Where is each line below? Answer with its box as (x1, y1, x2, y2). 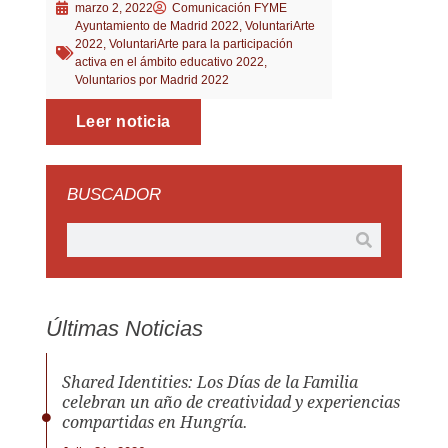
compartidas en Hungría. (61, 412, 248, 432)
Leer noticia (75, 113, 171, 131)
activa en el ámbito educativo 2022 (74, 55, 264, 70)
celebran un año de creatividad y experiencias (61, 392, 400, 412)
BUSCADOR (66, 185, 161, 205)
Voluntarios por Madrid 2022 (74, 73, 229, 88)
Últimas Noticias (45, 316, 203, 342)
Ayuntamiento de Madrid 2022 (74, 19, 239, 34)
